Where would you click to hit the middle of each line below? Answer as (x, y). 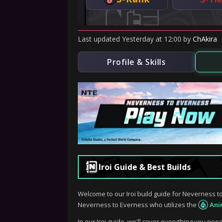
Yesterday (138, 39)
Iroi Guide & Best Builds (145, 167)
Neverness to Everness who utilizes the (138, 205)
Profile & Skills (137, 62)
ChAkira (205, 39)
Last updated (100, 39)
